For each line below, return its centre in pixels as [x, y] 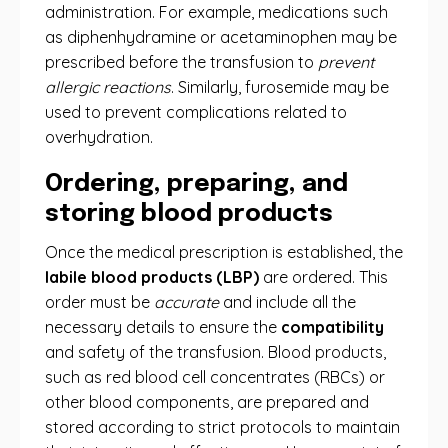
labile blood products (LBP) [152, 277]
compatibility [332, 327]
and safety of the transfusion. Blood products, [215, 352]
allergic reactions [108, 87]
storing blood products [189, 214]
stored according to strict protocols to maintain [222, 427]
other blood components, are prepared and [207, 402]
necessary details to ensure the [163, 327]
